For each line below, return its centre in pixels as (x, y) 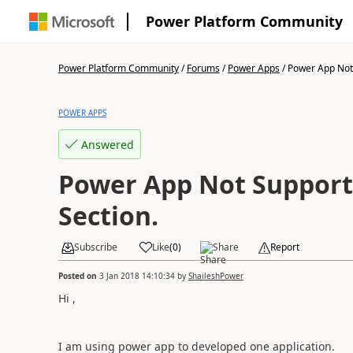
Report (284, 247)
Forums (203, 68)
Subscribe (95, 247)
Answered (107, 144)
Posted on (78, 275)
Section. (108, 216)
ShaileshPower (216, 275)
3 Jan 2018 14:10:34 (137, 275)
